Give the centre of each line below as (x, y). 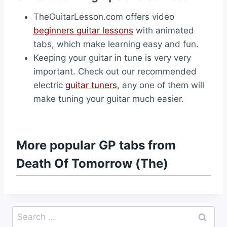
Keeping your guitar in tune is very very (112, 58)
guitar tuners (91, 85)
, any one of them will (161, 85)
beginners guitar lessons (83, 30)
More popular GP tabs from (96, 145)
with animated (164, 30)
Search (26, 212)
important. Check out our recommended (115, 71)
